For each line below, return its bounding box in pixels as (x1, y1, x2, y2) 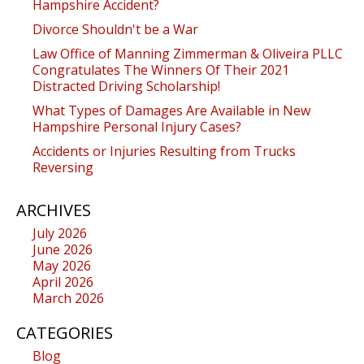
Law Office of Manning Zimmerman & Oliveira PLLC (32, 44, 343, 63)
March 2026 (32, 288, 104, 307)
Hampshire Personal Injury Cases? (32, 117, 241, 136)
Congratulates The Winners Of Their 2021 (32, 60, 289, 79)
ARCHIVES (16, 198, 91, 221)
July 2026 (32, 223, 87, 242)
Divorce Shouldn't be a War (32, 19, 198, 38)
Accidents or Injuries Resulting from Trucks (32, 141, 296, 160)
